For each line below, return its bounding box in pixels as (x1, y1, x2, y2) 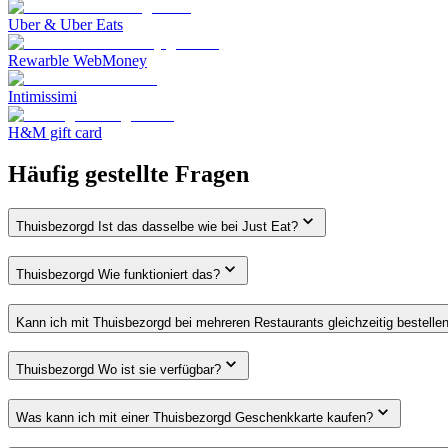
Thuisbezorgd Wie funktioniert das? (16, 267, 220, 283)
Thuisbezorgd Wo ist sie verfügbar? (16, 362, 221, 378)
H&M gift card (8, 123, 102, 141)
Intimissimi (8, 87, 77, 105)
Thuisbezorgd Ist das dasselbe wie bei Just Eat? (16, 219, 298, 235)
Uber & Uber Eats (8, 15, 123, 33)
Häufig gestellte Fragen (8, 161, 249, 188)
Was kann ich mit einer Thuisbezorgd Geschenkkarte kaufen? (16, 410, 373, 426)
